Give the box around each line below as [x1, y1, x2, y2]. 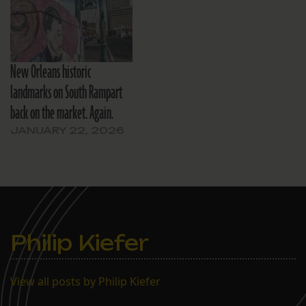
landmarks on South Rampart [10, 81, 122, 105]
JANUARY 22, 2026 [10, 124, 124, 136]
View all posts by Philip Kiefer [10, 274, 161, 289]
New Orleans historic [10, 60, 91, 85]
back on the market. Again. [10, 101, 113, 126]
